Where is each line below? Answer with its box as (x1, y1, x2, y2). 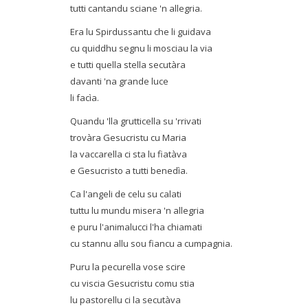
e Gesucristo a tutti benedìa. (70, 164, 188, 177)
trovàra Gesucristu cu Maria (70, 131, 186, 144)
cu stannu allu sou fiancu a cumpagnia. (70, 237, 232, 250)
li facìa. (70, 91, 99, 104)
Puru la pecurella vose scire (70, 261, 186, 273)
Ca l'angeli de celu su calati (70, 188, 181, 200)
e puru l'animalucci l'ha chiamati (70, 221, 202, 233)
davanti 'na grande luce (70, 75, 168, 87)
